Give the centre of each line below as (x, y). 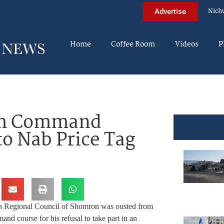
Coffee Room (133, 44)
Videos (187, 44)
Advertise (170, 11)
